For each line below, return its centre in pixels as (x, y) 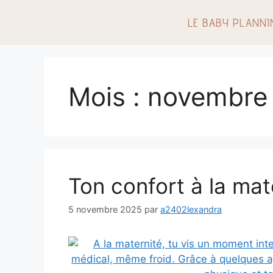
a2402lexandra (191, 210)
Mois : (108, 97)
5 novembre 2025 (105, 210)
